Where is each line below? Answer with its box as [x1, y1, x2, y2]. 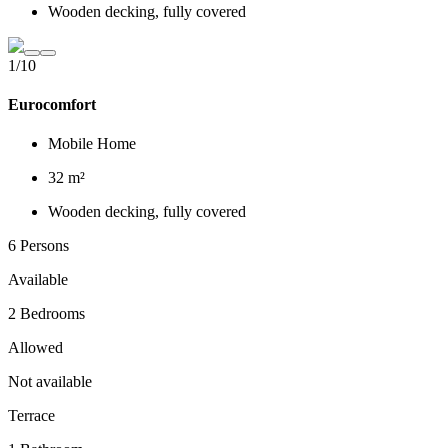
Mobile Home [48, 135, 136, 153]
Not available [8, 373, 92, 391]
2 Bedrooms [8, 305, 85, 323]
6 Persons [8, 237, 69, 255]
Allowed [8, 339, 63, 357]
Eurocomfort [8, 96, 96, 114]
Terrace [8, 407, 55, 425]
